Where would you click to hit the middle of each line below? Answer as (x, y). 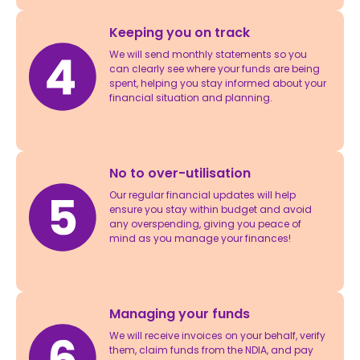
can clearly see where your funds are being (215, 68)
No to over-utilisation (180, 173)
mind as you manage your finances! (200, 238)
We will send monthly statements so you (209, 54)
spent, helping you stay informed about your (218, 83)
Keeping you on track (180, 32)
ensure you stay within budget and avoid (211, 209)
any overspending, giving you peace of (206, 223)
